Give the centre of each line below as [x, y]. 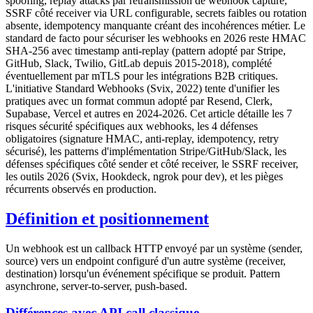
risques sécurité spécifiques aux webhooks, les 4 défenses [132, 126]
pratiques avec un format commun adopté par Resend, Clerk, [139, 101]
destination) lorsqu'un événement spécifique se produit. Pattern [143, 273]
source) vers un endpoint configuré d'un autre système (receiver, [146, 261]
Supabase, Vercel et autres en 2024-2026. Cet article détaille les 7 [149, 113]
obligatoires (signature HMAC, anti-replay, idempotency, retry [142, 138]
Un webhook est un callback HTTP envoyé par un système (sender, [154, 248]
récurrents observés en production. [81, 189]
